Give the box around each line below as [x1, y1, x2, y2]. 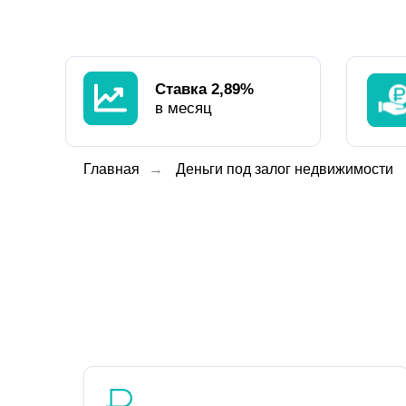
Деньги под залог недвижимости [176, 161, 393, 177]
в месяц [155, 100, 212, 117]
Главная [83, 161, 140, 177]
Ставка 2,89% [155, 81, 254, 98]
